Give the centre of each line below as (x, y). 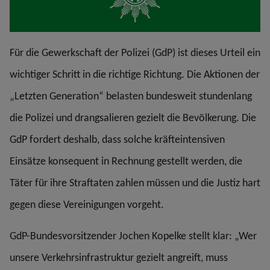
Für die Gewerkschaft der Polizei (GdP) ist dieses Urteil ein (135, 53)
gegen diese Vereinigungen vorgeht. (87, 205)
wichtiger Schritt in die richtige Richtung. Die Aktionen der (135, 74)
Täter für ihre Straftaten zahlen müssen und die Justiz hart (135, 183)
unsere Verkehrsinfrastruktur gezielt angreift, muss (119, 258)
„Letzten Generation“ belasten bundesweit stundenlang (131, 96)
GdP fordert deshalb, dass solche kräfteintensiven (117, 140)
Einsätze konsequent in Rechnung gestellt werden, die (126, 161)
